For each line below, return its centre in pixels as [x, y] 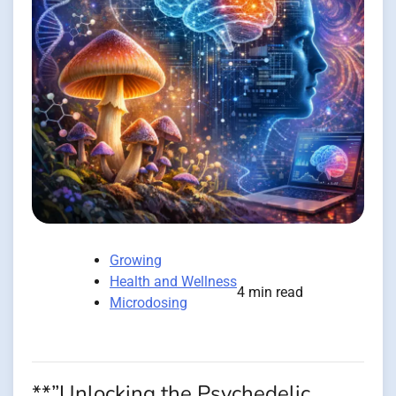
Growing [136, 261]
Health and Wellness [173, 282]
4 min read [270, 293]
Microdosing [148, 303]
